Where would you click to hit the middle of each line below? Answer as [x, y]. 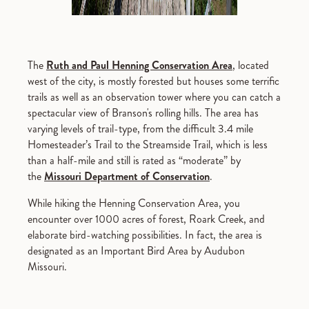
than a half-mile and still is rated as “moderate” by [134, 160]
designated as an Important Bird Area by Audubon [136, 250]
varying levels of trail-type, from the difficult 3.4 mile [140, 128]
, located [251, 65]
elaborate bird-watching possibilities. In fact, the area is [145, 235]
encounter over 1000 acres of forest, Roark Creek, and [146, 219]
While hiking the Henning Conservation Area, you [134, 203]
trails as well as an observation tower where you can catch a [154, 97]
